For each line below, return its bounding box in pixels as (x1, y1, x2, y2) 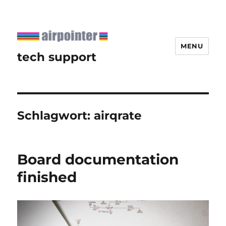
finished (17, 168, 77, 186)
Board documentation (17, 150, 179, 168)
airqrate (94, 108, 142, 123)
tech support (17, 49, 97, 64)
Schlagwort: (17, 108, 94, 123)
